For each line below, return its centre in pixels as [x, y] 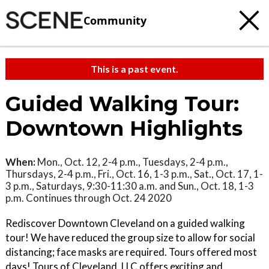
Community [115, 20]
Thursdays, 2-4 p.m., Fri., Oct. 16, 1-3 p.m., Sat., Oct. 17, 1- [134, 174]
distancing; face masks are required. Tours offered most [131, 252]
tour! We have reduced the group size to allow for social [130, 237]
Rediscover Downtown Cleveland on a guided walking [125, 223]
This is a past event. [134, 69]
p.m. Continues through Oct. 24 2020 [89, 198]
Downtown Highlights [124, 128]
